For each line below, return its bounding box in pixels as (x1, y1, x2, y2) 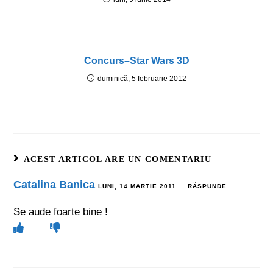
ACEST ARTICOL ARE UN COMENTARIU (23, 155, 212, 164)
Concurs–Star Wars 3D (83, 55, 190, 66)
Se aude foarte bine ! (13, 206, 108, 218)
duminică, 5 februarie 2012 (97, 74, 186, 83)
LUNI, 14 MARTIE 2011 (98, 183, 177, 190)
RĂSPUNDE (188, 183, 227, 190)
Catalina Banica (13, 179, 96, 191)
